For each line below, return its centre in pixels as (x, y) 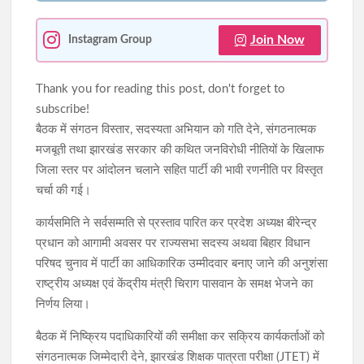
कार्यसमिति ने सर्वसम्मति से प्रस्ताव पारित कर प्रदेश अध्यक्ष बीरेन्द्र (177, 223)
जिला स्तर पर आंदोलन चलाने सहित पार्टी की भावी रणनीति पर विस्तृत (180, 170)
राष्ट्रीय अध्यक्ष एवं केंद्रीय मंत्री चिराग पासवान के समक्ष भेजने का (175, 284)
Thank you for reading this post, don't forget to (161, 89)
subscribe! (63, 109)
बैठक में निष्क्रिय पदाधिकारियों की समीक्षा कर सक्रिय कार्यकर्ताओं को (180, 336)
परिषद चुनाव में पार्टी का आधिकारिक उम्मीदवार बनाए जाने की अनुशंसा (182, 263)
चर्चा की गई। (64, 190)
